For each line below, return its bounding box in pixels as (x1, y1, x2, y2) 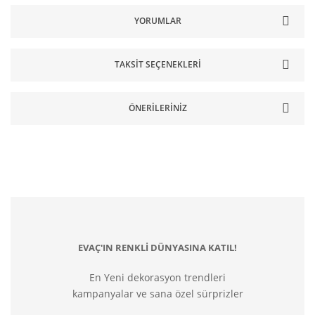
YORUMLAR (134, 15, 181, 27)
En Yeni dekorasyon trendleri (89, 270, 226, 284)
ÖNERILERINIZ (128, 102, 187, 115)
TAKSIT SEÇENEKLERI (114, 58, 201, 71)
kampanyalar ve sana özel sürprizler (72, 286, 243, 300)
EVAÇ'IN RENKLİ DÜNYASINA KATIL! (78, 240, 237, 254)
